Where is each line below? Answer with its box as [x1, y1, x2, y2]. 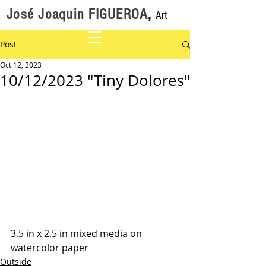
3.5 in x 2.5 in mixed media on [11, 226, 144, 240]
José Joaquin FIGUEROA [7, 6, 148, 23]
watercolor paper [11, 240, 88, 254]
